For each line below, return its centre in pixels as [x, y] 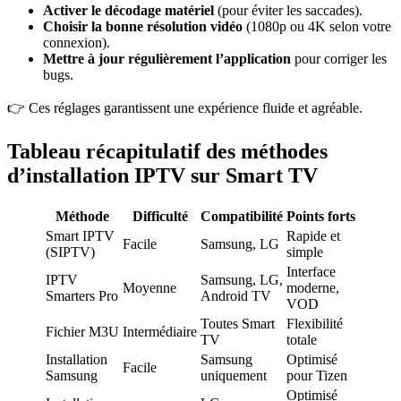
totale [302, 340]
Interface [311, 272]
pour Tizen [317, 376]
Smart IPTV [80, 236]
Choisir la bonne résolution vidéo [143, 27]
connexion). [77, 43]
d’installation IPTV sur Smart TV [162, 176]
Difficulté [160, 217]
